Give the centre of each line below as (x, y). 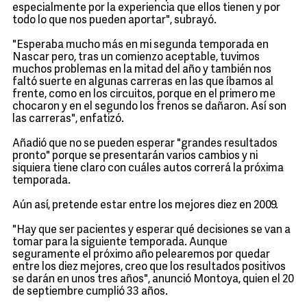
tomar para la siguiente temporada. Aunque (120, 243)
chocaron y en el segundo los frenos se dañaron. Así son (149, 107)
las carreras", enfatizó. (68, 119)
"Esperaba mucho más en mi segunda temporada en (140, 45)
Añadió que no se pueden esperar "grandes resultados (145, 144)
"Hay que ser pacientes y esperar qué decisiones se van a (151, 230)
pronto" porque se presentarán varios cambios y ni (135, 156)
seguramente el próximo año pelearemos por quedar (141, 255)
